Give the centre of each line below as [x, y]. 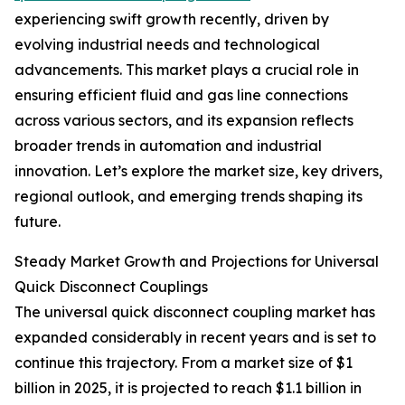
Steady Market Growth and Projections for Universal [197, 262]
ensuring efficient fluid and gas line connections [181, 95]
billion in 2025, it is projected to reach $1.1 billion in [188, 388]
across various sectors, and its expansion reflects [184, 121]
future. [38, 222]
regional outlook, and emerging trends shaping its [188, 197]
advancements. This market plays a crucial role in [187, 70]
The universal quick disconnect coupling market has [195, 312]
